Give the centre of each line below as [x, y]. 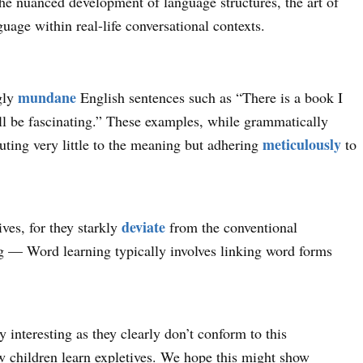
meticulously [302, 144]
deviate [144, 226]
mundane [47, 97]
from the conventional [232, 226]
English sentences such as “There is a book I [210, 97]
